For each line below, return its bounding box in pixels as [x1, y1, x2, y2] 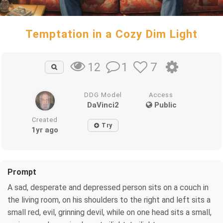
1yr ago [31, 125, 59, 134]
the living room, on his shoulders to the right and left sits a [7, 195, 211, 205]
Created [32, 115, 58, 123]
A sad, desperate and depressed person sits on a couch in [7, 182, 209, 192]
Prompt [7, 167, 36, 177]
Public [152, 100, 177, 110]
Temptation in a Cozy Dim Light [25, 27, 198, 40]
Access [149, 91, 174, 99]
